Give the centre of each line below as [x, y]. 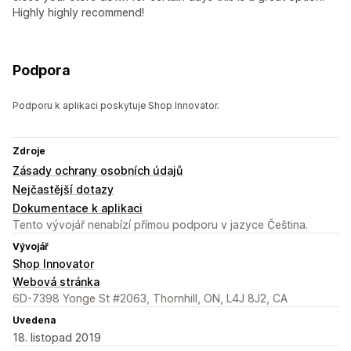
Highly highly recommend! [78, 13]
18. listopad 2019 [57, 338]
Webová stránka [56, 282]
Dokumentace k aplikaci [78, 208]
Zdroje [29, 151]
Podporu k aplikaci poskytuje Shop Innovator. [116, 106]
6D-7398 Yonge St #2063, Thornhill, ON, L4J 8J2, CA [150, 299]
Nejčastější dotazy [63, 190]
